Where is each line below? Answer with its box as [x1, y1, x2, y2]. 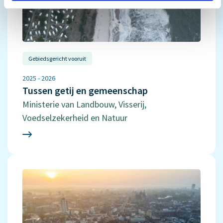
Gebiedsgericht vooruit [28, 54, 86, 62]
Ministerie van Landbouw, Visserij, [22, 98, 146, 110]
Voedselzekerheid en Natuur [22, 111, 127, 123]
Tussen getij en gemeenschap [22, 84, 148, 97]
